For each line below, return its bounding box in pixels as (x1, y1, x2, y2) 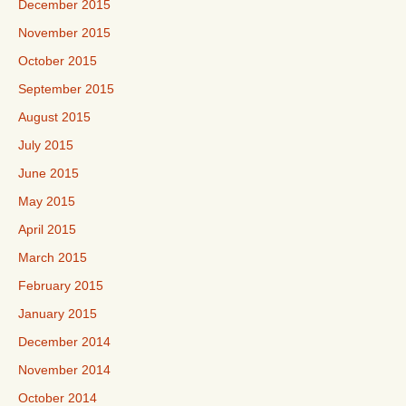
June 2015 (18, 166, 79, 180)
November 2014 (18, 362, 111, 377)
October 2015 (18, 53, 97, 68)
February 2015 (18, 278, 103, 293)
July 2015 (18, 138, 73, 152)
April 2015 (18, 222, 76, 237)
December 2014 (18, 334, 111, 349)
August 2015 (18, 110, 91, 124)
